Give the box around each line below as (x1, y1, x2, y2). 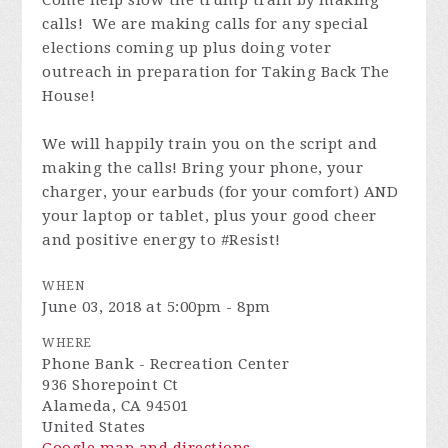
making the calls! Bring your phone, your (42, 159, 364, 177)
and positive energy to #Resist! (42, 231, 281, 249)
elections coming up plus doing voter (42, 39, 332, 57)
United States (42, 418, 146, 436)
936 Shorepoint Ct (42, 376, 179, 394)
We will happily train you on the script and (42, 135, 378, 153)
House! (42, 87, 96, 105)
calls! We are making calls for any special (42, 15, 369, 33)
